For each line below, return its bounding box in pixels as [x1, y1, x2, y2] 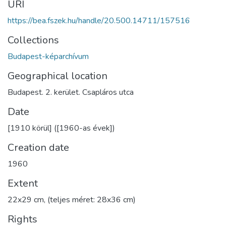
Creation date [8, 140, 69, 154]
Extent [8, 176, 38, 190]
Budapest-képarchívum [8, 50, 89, 62]
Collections [8, 33, 59, 47]
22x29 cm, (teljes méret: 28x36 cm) [8, 194, 136, 205]
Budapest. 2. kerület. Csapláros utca [8, 86, 134, 98]
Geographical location [8, 69, 107, 83]
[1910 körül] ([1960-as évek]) [8, 122, 115, 134]
